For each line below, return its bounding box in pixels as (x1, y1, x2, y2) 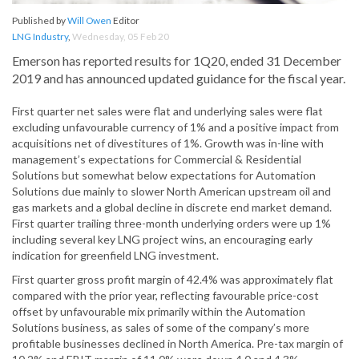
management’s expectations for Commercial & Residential (12, 152, 301, 167)
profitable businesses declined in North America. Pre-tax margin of (12, 337, 343, 351)
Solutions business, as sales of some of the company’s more (12, 321, 309, 335)
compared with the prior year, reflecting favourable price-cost (12, 288, 319, 303)
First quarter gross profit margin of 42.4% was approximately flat (12, 272, 333, 287)
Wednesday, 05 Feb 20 (72, 30, 169, 43)
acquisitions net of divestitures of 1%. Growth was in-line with (12, 136, 324, 151)
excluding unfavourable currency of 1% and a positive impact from (12, 120, 339, 135)
